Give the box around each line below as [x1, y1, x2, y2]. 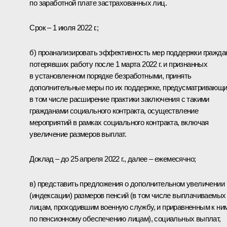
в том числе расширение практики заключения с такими [29, 94, 209, 103]
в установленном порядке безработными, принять [29, 71, 192, 80]
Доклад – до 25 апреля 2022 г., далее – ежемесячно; [29, 154, 196, 163]
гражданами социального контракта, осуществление [29, 106, 199, 115]
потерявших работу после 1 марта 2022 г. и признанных [29, 59, 208, 68]
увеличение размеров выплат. [29, 129, 127, 138]
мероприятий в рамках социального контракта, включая [29, 118, 209, 127]
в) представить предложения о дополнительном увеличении [29, 179, 224, 188]
